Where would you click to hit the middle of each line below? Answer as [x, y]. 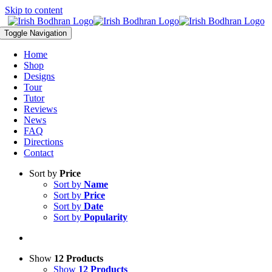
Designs [39, 76]
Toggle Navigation [36, 33]
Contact [39, 153]
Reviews [41, 109]
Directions [44, 142]
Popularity [106, 217]
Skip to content [34, 10]
